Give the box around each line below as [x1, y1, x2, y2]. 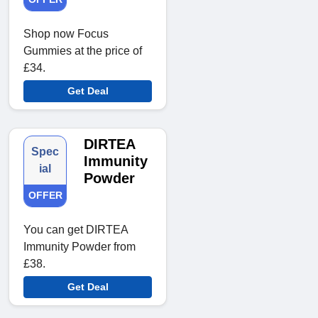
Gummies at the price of [23, 45, 142, 57]
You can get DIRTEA [23, 224, 128, 236]
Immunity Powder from [23, 241, 136, 253]
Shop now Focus [23, 28, 109, 40]
